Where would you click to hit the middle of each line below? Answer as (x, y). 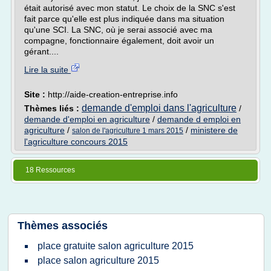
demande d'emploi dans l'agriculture (159, 108)
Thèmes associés (63, 226)
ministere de (214, 130)
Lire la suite (47, 70)
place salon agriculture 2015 (98, 260)
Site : (36, 94)
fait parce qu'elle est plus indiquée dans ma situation (124, 19)
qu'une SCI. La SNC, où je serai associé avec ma (118, 30)
